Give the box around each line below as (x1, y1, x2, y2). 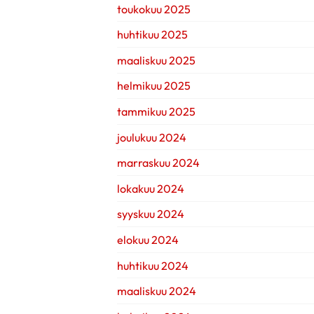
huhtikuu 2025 (117, 27, 188, 42)
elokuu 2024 (117, 232, 179, 247)
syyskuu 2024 (117, 207, 184, 221)
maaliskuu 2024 (117, 284, 196, 299)
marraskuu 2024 (117, 156, 200, 170)
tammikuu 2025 (117, 104, 196, 118)
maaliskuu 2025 (117, 53, 196, 67)
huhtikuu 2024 (117, 258, 189, 273)
